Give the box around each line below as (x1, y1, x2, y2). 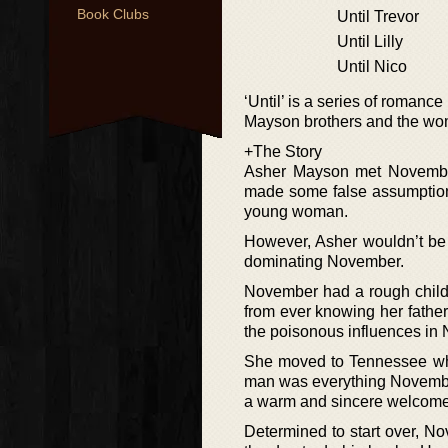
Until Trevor (337, 8, 419, 25)
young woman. (244, 203, 348, 220)
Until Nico (337, 58, 407, 75)
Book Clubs (77, 6, 149, 22)
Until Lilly (337, 33, 403, 50)
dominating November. (244, 253, 404, 270)
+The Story (244, 143, 322, 160)
